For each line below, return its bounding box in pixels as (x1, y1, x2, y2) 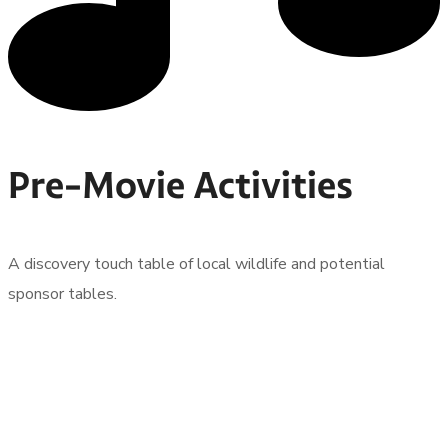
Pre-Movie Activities (8, 160, 353, 209)
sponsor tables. (8, 282, 117, 305)
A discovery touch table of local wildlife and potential (8, 252, 385, 275)
